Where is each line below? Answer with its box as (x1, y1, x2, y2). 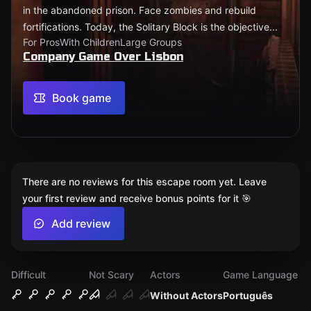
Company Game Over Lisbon (23, 50, 183, 63)
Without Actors (150, 289, 223, 301)
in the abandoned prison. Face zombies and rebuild (23, 4, 256, 16)
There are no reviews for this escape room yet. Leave (22, 176, 267, 187)
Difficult (11, 269, 46, 280)
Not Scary (89, 269, 134, 280)
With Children (60, 36, 120, 48)
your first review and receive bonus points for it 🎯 (22, 192, 251, 204)
